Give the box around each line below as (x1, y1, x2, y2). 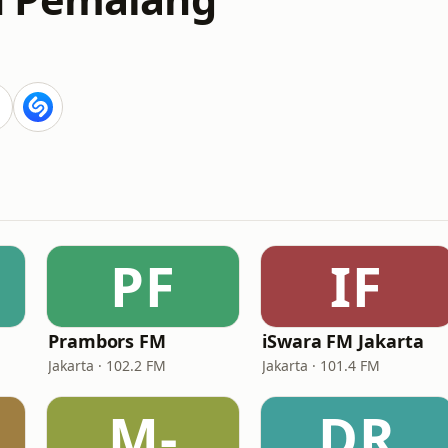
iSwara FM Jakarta (262, 329, 424, 353)
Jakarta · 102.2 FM (48, 356, 166, 375)
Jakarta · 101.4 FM (262, 356, 380, 375)
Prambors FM (48, 329, 167, 353)
